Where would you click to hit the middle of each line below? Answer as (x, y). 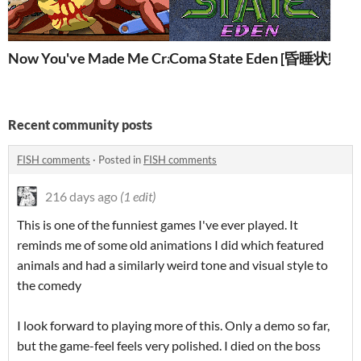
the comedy (49, 285)
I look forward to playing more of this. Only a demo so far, (173, 326)
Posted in (121, 160)
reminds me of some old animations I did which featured (170, 245)
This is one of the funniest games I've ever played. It (158, 225)
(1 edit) (138, 197)
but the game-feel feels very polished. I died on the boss (169, 346)
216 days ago (81, 197)
